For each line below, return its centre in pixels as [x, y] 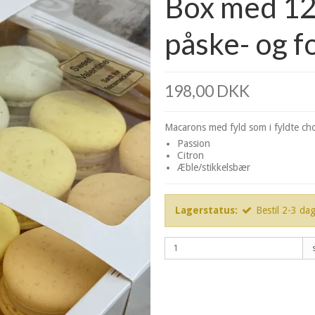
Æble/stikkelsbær [213, 168]
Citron [190, 156]
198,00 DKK [207, 91]
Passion [193, 144]
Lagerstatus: [206, 211]
